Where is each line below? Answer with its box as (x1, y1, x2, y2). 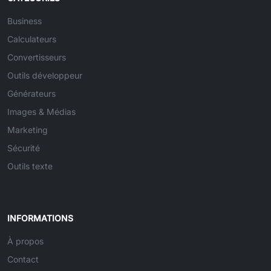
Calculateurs (7, 34, 56, 44)
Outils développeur (7, 70, 82, 80)
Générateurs (7, 88, 56, 99)
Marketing (7, 125, 48, 135)
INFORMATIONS (7, 213, 73, 223)
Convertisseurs (7, 52, 66, 62)
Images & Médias (7, 106, 76, 117)
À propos (7, 236, 44, 246)
